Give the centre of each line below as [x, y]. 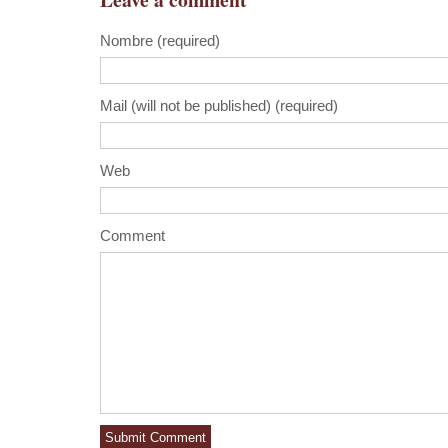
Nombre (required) [160, 40]
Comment [132, 235]
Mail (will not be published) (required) [219, 105]
